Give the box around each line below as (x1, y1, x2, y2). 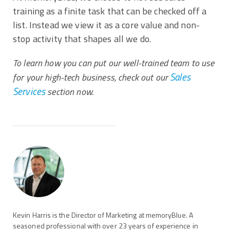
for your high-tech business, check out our (13, 70, 170, 84)
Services (13, 84, 46, 99)
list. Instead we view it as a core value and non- (13, 17, 200, 32)
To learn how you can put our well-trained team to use (13, 55, 215, 70)
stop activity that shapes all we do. (13, 31, 151, 46)
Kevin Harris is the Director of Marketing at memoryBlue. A (13, 209, 193, 220)
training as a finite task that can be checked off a (13, 4, 207, 18)
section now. (45, 84, 94, 99)
